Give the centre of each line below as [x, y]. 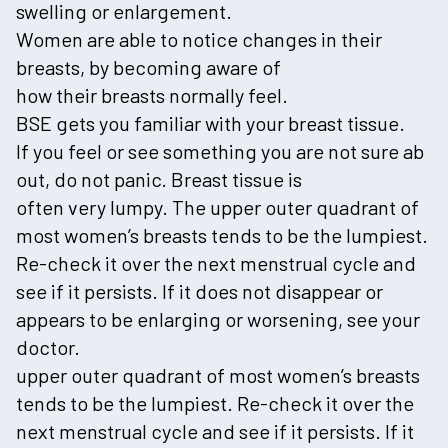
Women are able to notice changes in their [199, 38]
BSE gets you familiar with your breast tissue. [210, 122]
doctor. [48, 346]
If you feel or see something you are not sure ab [220, 150]
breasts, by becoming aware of [148, 66]
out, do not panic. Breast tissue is [159, 178]
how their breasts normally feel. [152, 94]
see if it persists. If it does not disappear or [199, 290]
